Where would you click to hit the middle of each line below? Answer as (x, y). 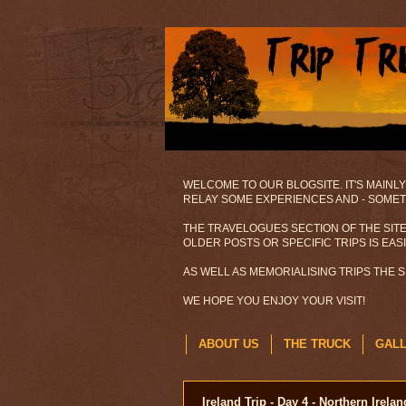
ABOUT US (229, 344)
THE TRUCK (317, 344)
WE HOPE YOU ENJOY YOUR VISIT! (274, 301)
